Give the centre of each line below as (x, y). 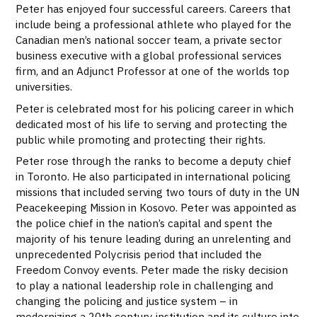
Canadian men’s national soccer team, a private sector (149, 40)
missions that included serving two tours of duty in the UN (158, 192)
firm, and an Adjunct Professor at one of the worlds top (153, 71)
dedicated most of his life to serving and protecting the (152, 123)
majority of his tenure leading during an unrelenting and (154, 239)
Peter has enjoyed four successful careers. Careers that (154, 9)
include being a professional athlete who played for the (154, 24)
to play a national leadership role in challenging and (145, 286)
